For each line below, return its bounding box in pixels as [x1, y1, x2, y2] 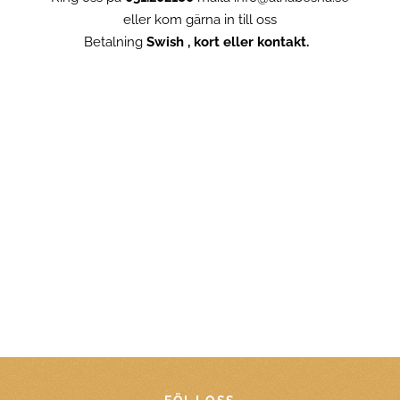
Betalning [84, 34, 146, 51]
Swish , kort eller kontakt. [146, 34, 316, 51]
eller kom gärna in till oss [123, 12, 277, 29]
